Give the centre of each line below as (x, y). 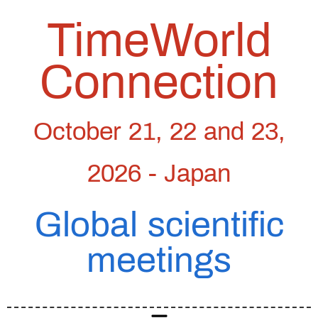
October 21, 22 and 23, (159, 131)
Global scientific (159, 225)
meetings (159, 260)
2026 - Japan (159, 173)
